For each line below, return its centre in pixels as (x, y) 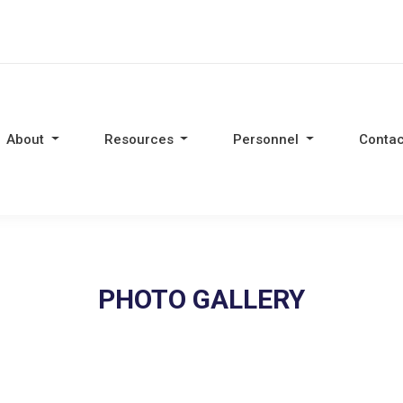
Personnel (268, 139)
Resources (140, 139)
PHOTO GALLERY (201, 299)
